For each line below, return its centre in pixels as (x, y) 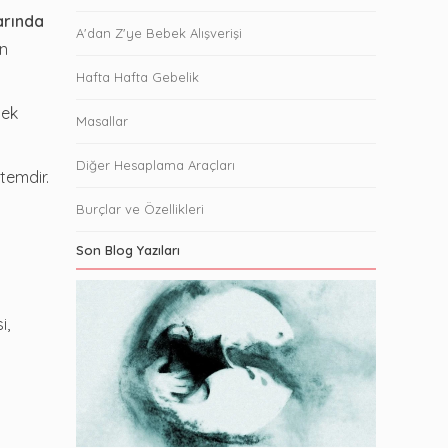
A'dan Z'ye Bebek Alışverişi (159, 32)
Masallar (102, 120)
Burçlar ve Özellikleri (140, 208)
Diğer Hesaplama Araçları (155, 164)
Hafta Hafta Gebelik (137, 76)
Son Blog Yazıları (128, 249)
